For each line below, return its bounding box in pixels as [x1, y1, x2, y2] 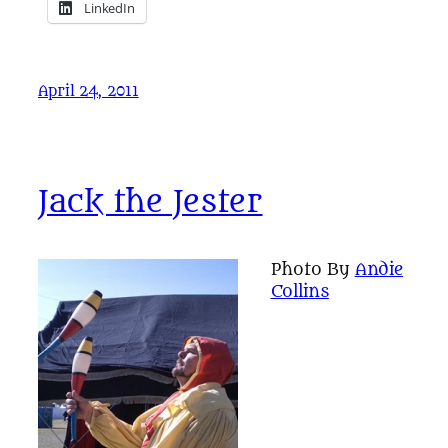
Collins [270, 281, 329, 302]
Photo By [270, 259, 355, 280]
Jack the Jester [38, 185, 263, 221]
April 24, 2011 [38, 82, 139, 100]
